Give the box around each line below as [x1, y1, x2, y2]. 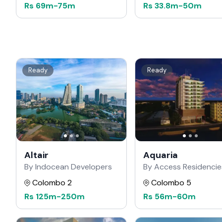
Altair [24, 149, 49, 161]
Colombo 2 [32, 177, 72, 188]
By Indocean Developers [24, 161, 112, 172]
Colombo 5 [151, 177, 191, 188]
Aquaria [143, 149, 178, 161]
